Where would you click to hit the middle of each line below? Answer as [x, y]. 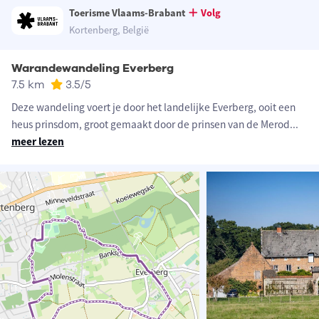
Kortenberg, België [109, 30]
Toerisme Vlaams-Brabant [128, 13]
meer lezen [38, 142]
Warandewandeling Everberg [93, 69]
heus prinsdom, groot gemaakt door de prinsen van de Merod [151, 125]
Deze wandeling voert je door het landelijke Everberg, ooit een [153, 108]
